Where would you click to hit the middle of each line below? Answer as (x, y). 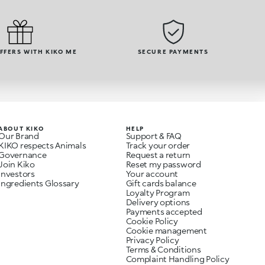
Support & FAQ (153, 136)
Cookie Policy (152, 221)
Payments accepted (164, 212)
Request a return (158, 155)
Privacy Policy (152, 240)
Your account (152, 174)
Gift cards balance (161, 183)
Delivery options (158, 202)
